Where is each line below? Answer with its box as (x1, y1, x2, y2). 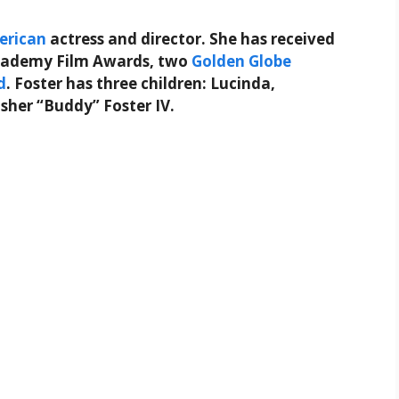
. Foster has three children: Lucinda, (6, 73, 275, 94)
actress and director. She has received (46, 28, 335, 50)
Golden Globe (191, 51, 291, 72)
